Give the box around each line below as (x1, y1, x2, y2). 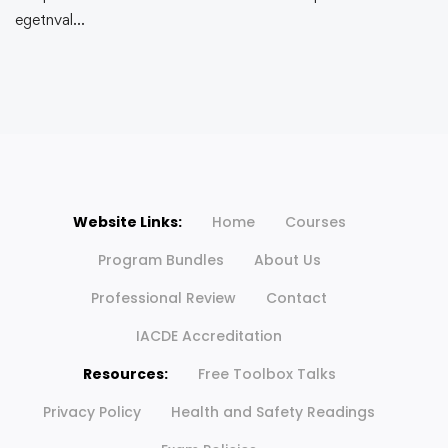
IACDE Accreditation (136, 326, 282, 347)
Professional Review (91, 288, 236, 309)
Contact (266, 288, 327, 309)
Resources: (82, 364, 168, 385)
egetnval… (15, 10, 85, 30)
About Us (253, 250, 321, 271)
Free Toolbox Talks (197, 364, 336, 385)
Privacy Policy (43, 402, 141, 423)
